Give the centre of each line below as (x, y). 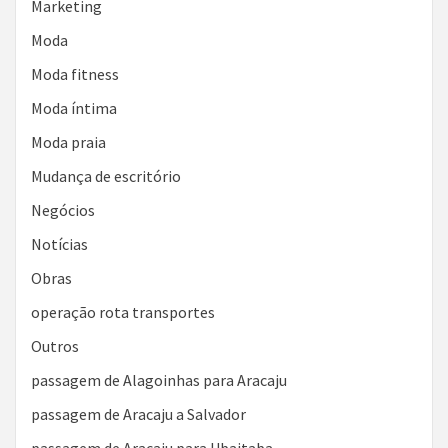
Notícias (59, 244)
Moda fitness (75, 74)
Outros (55, 346)
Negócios (63, 210)
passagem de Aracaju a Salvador (138, 414)
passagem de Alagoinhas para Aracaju (159, 380)
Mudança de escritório (106, 176)
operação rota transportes (123, 312)
